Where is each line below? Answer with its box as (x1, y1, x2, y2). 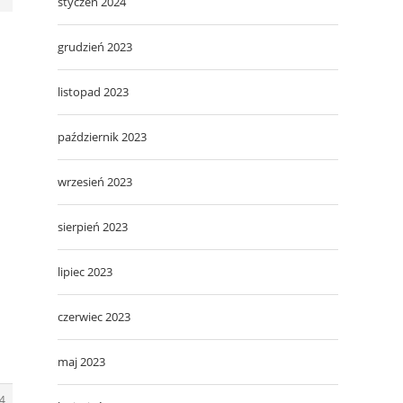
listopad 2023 (58, 83, 129, 100)
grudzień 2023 (58, 38, 132, 55)
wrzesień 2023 (58, 173, 132, 190)
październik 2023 (58, 128, 147, 145)
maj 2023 (58, 353, 105, 370)
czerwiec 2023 (58, 308, 130, 325)
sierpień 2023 (58, 218, 128, 235)
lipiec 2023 (58, 263, 112, 280)
